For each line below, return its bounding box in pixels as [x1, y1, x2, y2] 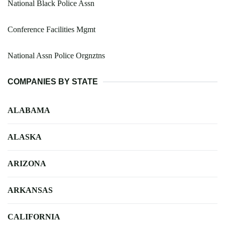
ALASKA [8, 132, 42, 141]
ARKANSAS [8, 185, 53, 194]
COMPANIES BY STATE [8, 77, 98, 86]
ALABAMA [8, 105, 50, 115]
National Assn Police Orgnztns [8, 51, 105, 60]
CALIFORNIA [8, 212, 60, 221]
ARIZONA [8, 159, 46, 168]
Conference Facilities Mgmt [8, 25, 95, 34]
